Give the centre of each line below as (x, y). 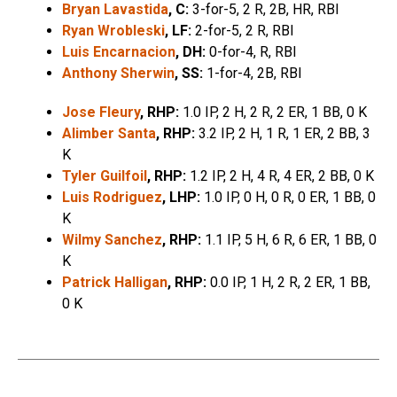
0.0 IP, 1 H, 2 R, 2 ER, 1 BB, (288, 282)
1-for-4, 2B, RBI (253, 73)
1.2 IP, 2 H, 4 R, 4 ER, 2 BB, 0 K (280, 175)
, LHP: (181, 197)
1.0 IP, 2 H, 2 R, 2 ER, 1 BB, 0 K (273, 112)
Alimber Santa (109, 133)
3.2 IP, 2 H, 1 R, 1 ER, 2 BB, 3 (283, 133)
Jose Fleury (101, 112)
